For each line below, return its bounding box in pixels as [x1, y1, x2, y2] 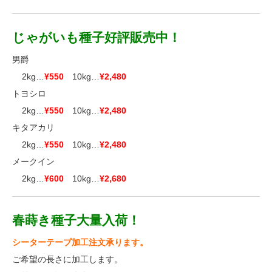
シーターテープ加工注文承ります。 [12, 237, 148, 247]
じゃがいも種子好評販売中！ [12, 30, 181, 44]
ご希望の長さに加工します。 [12, 254, 123, 264]
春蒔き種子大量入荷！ [12, 213, 140, 227]
